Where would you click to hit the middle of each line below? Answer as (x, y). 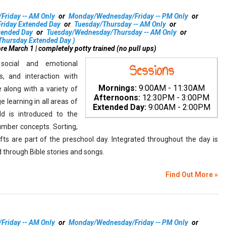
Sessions (151, 70)
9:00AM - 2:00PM (178, 107)
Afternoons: (117, 98)
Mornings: (117, 88)
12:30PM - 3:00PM (175, 98)
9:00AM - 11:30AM (171, 88)
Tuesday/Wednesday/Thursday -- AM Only (111, 32)
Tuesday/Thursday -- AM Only (120, 24)
